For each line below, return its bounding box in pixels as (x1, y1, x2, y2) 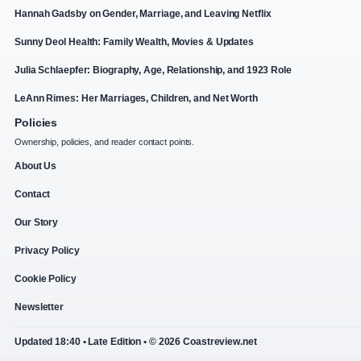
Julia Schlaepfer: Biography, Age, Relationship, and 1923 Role (15, 64, 292, 76)
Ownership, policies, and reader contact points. (15, 136, 195, 147)
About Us (15, 160, 57, 172)
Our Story (15, 216, 59, 228)
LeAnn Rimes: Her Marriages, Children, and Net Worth (15, 92, 258, 104)
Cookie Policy (15, 272, 77, 284)
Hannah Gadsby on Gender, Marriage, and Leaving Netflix (15, 7, 272, 19)
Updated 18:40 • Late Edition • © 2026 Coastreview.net (15, 335, 257, 347)
